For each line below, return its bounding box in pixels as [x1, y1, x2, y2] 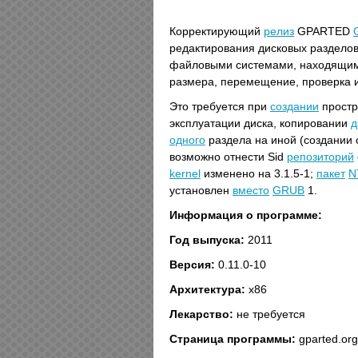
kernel [169, 167, 201, 180]
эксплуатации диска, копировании [169, 117, 351, 129]
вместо [233, 184, 269, 197]
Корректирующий [169, 25, 264, 38]
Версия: [169, 258, 215, 271]
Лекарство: [169, 308, 233, 320]
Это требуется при [169, 100, 270, 113]
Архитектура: [169, 283, 245, 296]
